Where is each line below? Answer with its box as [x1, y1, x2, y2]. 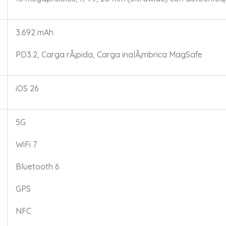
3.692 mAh [15, 27, 53, 38]
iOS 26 [15, 83, 39, 94]
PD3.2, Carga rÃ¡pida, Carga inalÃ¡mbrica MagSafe [15, 49, 202, 60]
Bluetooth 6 [15, 161, 60, 172]
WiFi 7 [15, 139, 37, 150]
